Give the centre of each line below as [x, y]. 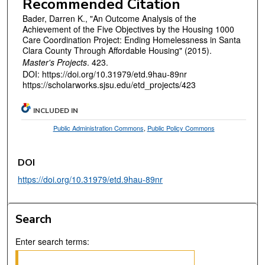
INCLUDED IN [56, 111]
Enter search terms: [53, 241]
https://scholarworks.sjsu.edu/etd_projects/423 [109, 84]
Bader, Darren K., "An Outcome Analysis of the [109, 18]
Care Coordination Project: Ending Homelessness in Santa [131, 39]
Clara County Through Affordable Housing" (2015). [117, 50]
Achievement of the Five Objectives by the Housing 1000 [128, 29]
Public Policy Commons [181, 128]
